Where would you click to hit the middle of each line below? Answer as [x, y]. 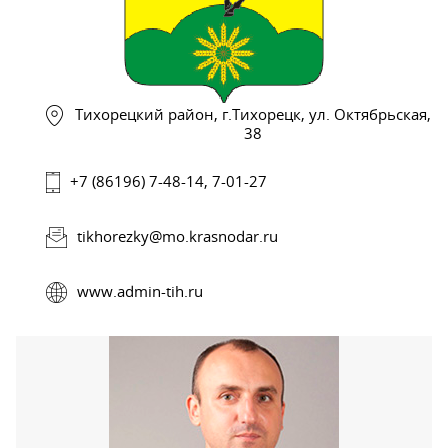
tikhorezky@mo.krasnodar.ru [177, 235]
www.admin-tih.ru [140, 290]
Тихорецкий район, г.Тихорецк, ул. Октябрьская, [252, 113]
